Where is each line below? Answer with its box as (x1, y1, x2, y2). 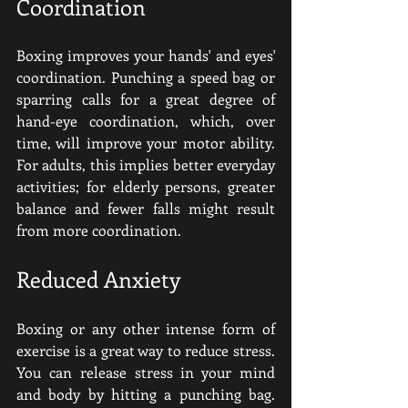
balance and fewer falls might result (16, 199, 275, 218)
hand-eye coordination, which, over (16, 111, 275, 130)
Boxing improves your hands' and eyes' (16, 46, 275, 65)
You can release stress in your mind (16, 362, 275, 382)
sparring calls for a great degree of (16, 89, 275, 108)
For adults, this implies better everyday (16, 155, 275, 174)
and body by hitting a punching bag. (16, 384, 275, 403)
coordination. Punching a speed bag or (16, 67, 275, 87)
